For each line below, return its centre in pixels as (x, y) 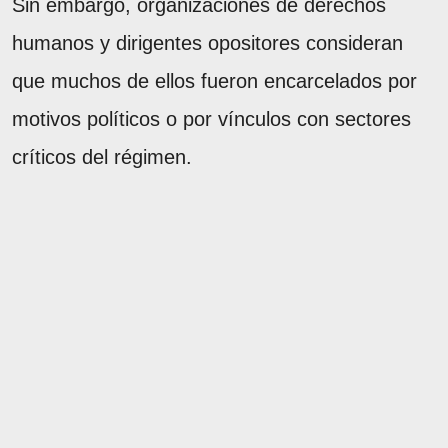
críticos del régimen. (102, 156)
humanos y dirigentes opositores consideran (207, 42)
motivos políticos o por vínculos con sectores (211, 118)
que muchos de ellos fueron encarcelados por (214, 80)
